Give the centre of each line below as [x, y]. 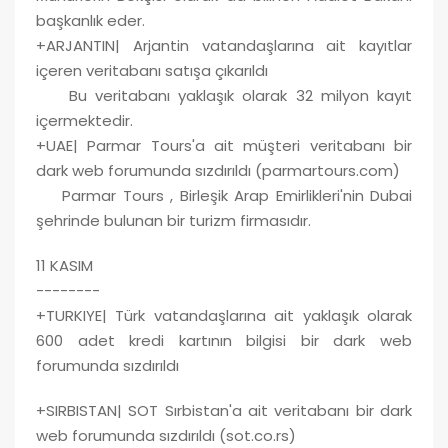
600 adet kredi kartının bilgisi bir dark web [224, 340]
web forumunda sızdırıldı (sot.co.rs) [166, 435]
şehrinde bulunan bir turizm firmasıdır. [173, 220]
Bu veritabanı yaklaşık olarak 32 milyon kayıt [224, 95]
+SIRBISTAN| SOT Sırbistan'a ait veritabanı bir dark [224, 410]
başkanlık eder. [90, 20]
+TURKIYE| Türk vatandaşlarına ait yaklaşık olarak [224, 315]
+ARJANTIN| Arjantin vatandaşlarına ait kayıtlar [224, 45]
